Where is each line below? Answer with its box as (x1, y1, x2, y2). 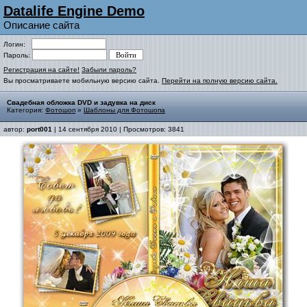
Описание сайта (3, 19, 79, 31)
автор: (3, 125, 27, 133)
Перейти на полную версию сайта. (162, 77, 278, 84)
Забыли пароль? (82, 66, 136, 73)
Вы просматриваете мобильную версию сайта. (3, 77, 162, 84)
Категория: (7, 106, 45, 114)
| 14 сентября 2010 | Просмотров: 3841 (52, 125, 184, 133)
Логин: (3, 40, 32, 48)
